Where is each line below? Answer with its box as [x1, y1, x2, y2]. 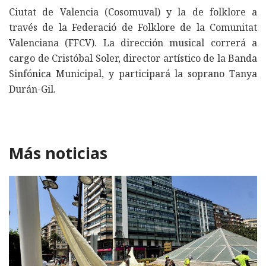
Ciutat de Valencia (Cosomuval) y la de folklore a [9, 5, 257, 18]
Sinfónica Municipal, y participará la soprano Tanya [9, 66, 257, 80]
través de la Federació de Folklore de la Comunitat [9, 20, 257, 34]
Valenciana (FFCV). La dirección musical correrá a [9, 36, 257, 49]
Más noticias [9, 141, 107, 164]
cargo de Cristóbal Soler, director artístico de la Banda [9, 51, 257, 65]
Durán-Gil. [9, 82, 56, 96]
